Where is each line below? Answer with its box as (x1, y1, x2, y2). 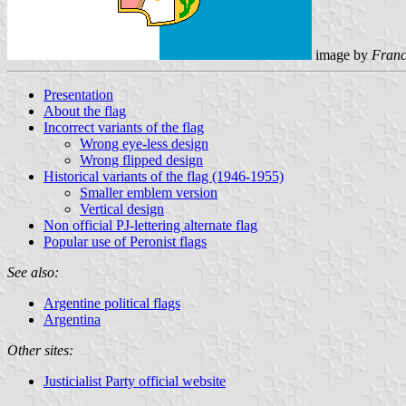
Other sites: (7, 342, 73, 358)
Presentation (43, 86, 113, 102)
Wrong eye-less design (80, 135, 208, 151)
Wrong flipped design (80, 151, 203, 168)
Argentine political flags (43, 295, 180, 311)
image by (312, 46, 372, 63)
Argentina (43, 311, 101, 327)
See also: (7, 264, 59, 280)
